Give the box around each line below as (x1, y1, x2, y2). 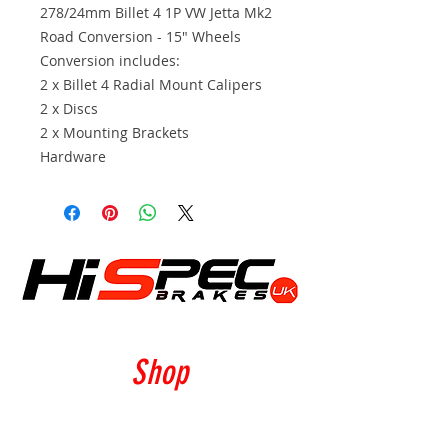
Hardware (40, 146, 106, 166)
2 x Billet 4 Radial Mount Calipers (40, 74, 262, 94)
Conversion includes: (40, 50, 180, 70)
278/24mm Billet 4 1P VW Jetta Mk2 (40, 2, 272, 22)
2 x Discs (40, 98, 98, 118)
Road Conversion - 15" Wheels (40, 26, 241, 46)
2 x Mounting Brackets (40, 122, 189, 142)
